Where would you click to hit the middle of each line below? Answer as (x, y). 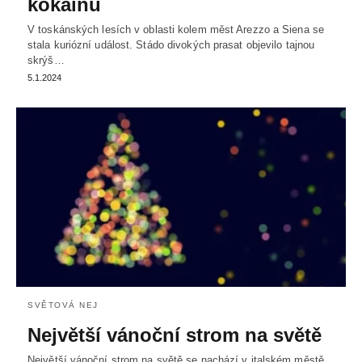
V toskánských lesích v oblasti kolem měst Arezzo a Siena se (176, 30)
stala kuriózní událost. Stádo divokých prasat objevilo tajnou (171, 45)
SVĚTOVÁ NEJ (63, 305)
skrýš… (46, 61)
